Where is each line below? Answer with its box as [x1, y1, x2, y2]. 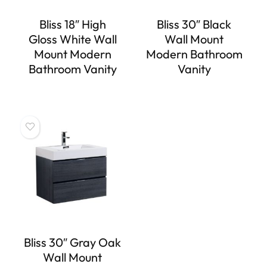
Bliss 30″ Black [157, 16, 232, 32]
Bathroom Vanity [28, 61, 117, 76]
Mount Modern [33, 46, 111, 61]
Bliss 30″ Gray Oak [24, 234, 122, 250]
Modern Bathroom [145, 46, 243, 61]
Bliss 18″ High [39, 16, 106, 32]
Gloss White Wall [28, 31, 117, 46]
